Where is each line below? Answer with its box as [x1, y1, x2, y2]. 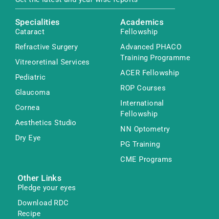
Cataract [15, 27, 45, 37]
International [120, 99, 164, 108]
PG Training [120, 140, 160, 149]
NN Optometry [120, 125, 170, 134]
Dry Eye [15, 133, 41, 143]
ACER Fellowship [120, 68, 179, 78]
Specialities [15, 18, 60, 27]
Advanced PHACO [120, 43, 182, 52]
